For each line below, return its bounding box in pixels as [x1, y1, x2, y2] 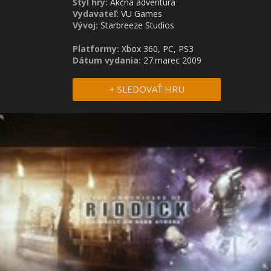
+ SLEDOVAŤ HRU [109, 83, 184, 95]
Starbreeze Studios [100, 19, 174, 31]
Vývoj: [73, 19, 98, 31]
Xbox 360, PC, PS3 [119, 43, 194, 54]
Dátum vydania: [73, 54, 143, 66]
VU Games [121, 8, 162, 19]
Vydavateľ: [73, 8, 119, 19]
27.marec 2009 [143, 54, 201, 66]
